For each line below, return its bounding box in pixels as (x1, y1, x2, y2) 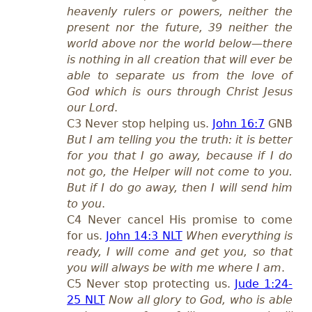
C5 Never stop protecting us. (67, 277, 235, 291)
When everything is (185, 229, 293, 243)
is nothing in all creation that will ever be (67, 53, 292, 67)
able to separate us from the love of (67, 69, 292, 83)
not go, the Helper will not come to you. (67, 165, 292, 179)
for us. (67, 229, 107, 243)
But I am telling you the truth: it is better (67, 133, 292, 147)
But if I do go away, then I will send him (67, 181, 292, 195)
